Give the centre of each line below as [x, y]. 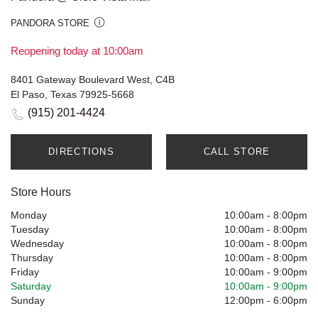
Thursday [32, 258]
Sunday [28, 301]
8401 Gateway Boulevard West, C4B [93, 80]
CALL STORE [237, 152]
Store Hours [41, 192]
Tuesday [30, 230]
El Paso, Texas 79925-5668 [72, 95]
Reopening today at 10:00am [77, 51]
